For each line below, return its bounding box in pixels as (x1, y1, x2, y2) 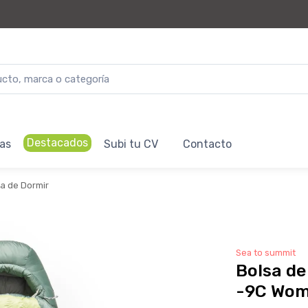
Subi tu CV (104, 137, 158, 151)
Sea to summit (235, 247, 296, 258)
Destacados (27, 136, 88, 149)
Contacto (183, 137, 232, 151)
